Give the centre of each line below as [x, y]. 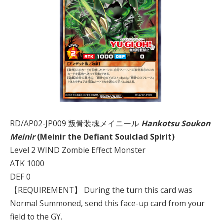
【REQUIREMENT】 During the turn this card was [101, 190]
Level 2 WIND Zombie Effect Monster [78, 150]
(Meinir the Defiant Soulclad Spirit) [105, 137]
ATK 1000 [27, 163]
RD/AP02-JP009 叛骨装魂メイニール [75, 123]
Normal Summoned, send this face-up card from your [107, 203]
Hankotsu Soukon [176, 123]
